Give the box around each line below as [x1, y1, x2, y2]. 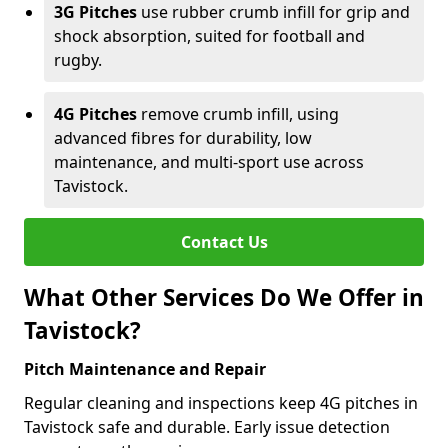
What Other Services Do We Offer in [24, 282, 424, 313]
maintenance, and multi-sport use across [54, 151, 364, 173]
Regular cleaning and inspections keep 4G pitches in [24, 392, 418, 414]
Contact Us [180, 231, 268, 253]
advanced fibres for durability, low [54, 127, 312, 149]
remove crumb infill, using [137, 103, 339, 125]
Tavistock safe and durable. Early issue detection [24, 416, 390, 438]
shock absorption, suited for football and [54, 25, 365, 47]
